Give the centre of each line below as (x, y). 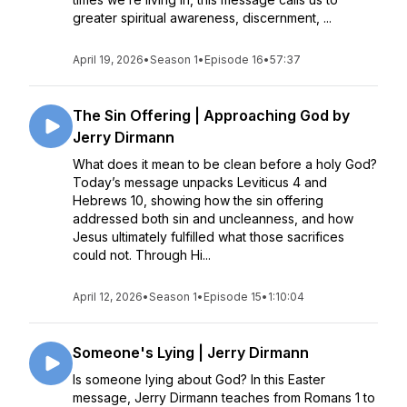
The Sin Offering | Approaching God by (211, 115)
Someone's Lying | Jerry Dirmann (191, 352)
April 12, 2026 (108, 297)
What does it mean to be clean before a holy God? (225, 164)
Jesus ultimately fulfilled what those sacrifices (208, 237)
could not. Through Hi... (142, 255)
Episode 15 (233, 297)
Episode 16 (234, 60)
